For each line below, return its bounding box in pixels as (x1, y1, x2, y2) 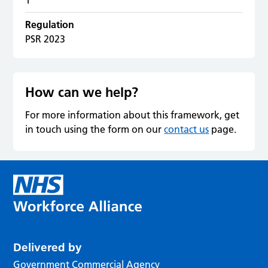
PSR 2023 (25, 32, 66, 45)
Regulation (25, 18, 75, 31)
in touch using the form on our (25, 123, 165, 135)
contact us (164, 123, 209, 135)
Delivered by (13, 240, 83, 254)
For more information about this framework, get (25, 108, 240, 121)
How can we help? (25, 83, 139, 100)
